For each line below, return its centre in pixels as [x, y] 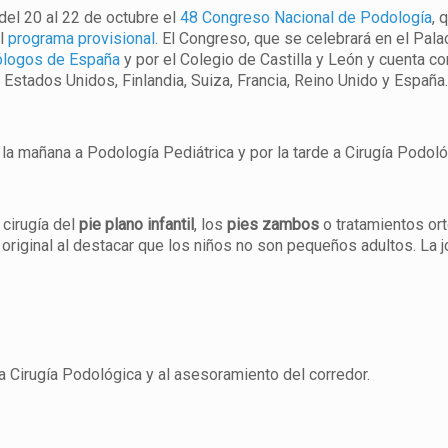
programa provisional [82, 38]
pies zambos [273, 224]
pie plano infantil [137, 224]
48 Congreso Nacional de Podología [306, 17]
